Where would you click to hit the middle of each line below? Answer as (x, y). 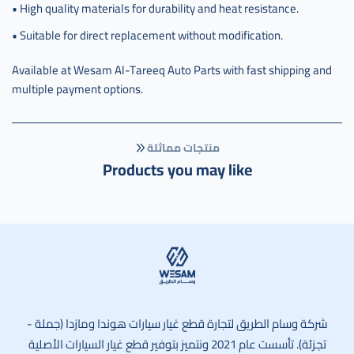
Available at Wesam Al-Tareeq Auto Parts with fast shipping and (172, 70)
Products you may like (177, 169)
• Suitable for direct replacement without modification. (150, 35)
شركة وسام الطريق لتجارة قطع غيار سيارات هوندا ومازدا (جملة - (177, 323)
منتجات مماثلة (183, 147)
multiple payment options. (77, 88)
